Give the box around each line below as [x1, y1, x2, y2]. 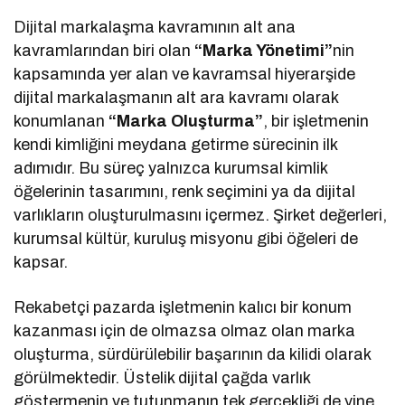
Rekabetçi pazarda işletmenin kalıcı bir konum [14, 298, 353, 317]
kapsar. [14, 253, 68, 272]
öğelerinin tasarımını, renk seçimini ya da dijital [14, 183, 356, 202]
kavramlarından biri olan [14, 42, 192, 61]
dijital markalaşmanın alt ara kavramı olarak [14, 89, 339, 108]
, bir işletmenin [263, 112, 370, 131]
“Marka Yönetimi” [191, 42, 334, 61]
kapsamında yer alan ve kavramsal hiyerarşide [14, 65, 356, 84]
